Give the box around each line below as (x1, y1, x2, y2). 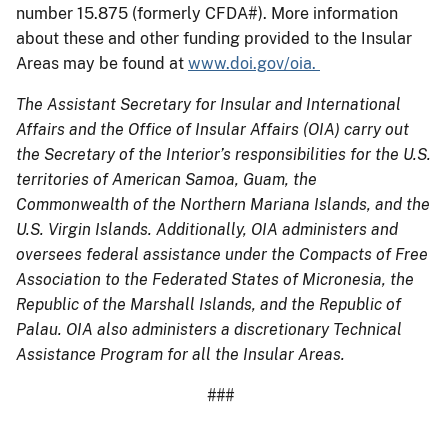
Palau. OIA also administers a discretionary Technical (16, 319, 402, 339)
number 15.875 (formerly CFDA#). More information (16, 3, 398, 23)
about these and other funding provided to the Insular (16, 28, 412, 48)
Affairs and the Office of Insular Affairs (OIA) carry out (16, 119, 409, 139)
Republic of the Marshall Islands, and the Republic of (16, 294, 401, 314)
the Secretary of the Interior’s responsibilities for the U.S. (16, 144, 431, 164)
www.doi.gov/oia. (188, 53, 320, 73)
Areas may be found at (16, 53, 188, 73)
